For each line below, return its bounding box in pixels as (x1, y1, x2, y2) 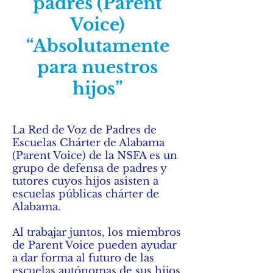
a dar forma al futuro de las (12, 252, 154, 264)
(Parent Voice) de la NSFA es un (12, 149, 177, 162)
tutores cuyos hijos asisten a (12, 175, 158, 188)
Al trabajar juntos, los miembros (12, 226, 181, 239)
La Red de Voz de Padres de (12, 124, 157, 136)
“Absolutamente (26, 35, 169, 57)
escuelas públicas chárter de (12, 188, 159, 200)
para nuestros (37, 57, 158, 78)
